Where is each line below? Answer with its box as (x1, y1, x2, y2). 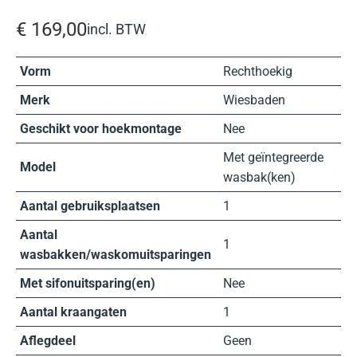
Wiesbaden (223, 92, 285, 108)
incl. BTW (87, 20, 146, 37)
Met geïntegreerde (223, 149, 324, 165)
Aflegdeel (20, 332, 76, 348)
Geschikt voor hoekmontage (20, 120, 182, 136)
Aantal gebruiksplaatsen (20, 198, 160, 214)
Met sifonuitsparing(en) (20, 275, 155, 291)
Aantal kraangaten (20, 304, 127, 320)
